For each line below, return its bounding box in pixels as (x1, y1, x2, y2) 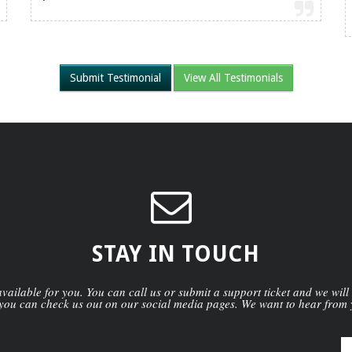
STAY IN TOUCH (92, 241, 260, 267)
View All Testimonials (183, 71, 283, 84)
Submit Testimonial (69, 71, 161, 84)
